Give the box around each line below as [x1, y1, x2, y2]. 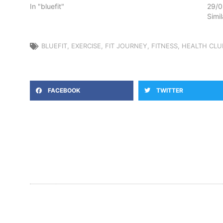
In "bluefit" [30, 2, 64, 11]
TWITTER [156, 87, 183, 95]
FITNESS [151, 42, 178, 50]
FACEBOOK [48, 87, 80, 95]
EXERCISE [71, 42, 101, 50]
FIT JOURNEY [105, 42, 147, 50]
